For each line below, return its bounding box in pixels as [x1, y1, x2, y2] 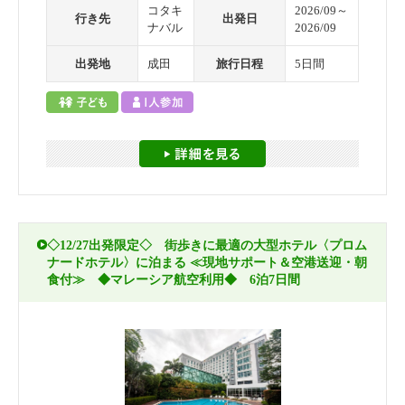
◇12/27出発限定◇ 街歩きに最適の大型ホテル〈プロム [47, 238, 367, 252]
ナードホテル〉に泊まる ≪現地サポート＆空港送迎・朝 [47, 255, 367, 269]
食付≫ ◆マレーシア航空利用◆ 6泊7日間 [47, 272, 300, 287]
